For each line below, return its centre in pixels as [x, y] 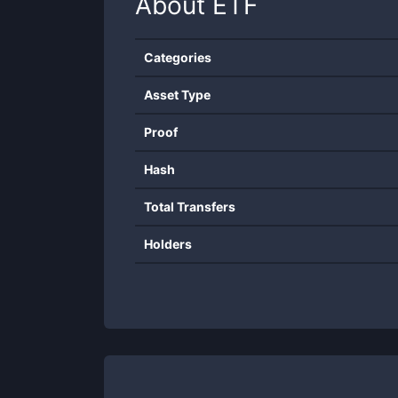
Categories [178, 57]
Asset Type [177, 95]
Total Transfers [190, 207]
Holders [168, 244]
